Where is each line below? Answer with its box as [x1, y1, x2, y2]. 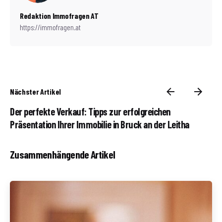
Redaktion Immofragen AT [20, 11, 99, 21]
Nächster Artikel [10, 87, 61, 97]
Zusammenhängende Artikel [10, 148, 115, 161]
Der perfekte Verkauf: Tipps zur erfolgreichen [10, 106, 170, 118]
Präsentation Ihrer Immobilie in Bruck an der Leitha [10, 118, 189, 131]
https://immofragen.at [20, 23, 81, 32]
